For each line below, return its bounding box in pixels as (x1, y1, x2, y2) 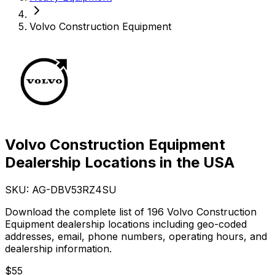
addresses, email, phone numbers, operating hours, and (5, 230, 267, 242)
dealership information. (5, 242, 112, 255)
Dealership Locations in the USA (5, 153, 234, 171)
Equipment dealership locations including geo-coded (5, 217, 247, 230)
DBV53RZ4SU (50, 183, 117, 196)
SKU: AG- (5, 183, 50, 196)
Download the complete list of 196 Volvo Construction (5, 205, 257, 218)
